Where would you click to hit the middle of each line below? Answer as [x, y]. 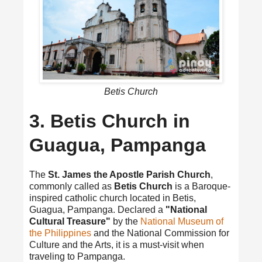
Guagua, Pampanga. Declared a [97, 209]
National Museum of [182, 221]
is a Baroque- [201, 186]
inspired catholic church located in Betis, [113, 198]
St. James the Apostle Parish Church [129, 174]
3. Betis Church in [110, 121]
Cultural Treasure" [70, 221]
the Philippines [60, 233]
